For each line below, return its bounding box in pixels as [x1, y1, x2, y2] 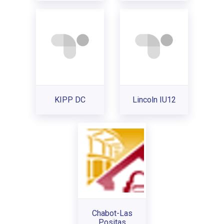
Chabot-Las [91, 208, 132, 218]
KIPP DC [54, 94, 85, 104]
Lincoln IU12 [132, 94, 176, 104]
